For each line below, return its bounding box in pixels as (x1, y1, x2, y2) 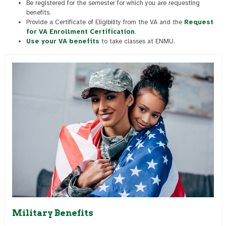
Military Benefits (12, 207, 93, 218)
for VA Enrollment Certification (26, 28, 135, 36)
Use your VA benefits (26, 37, 99, 45)
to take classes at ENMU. (99, 37, 175, 45)
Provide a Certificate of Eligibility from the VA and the (26, 18, 184, 26)
